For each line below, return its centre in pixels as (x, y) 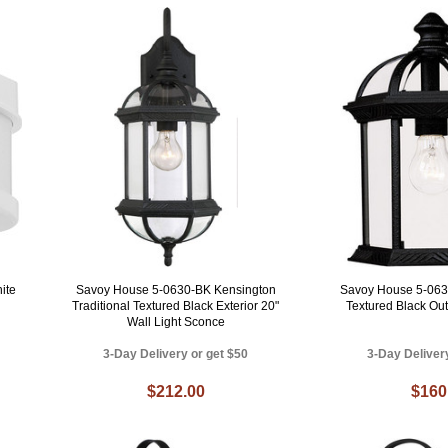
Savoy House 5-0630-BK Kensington (175, 289)
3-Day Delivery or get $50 (176, 353)
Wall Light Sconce (175, 321)
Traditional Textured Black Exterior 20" (176, 305)
